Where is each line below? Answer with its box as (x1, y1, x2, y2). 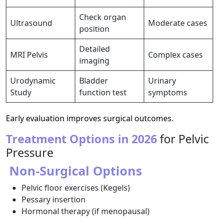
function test (79, 87, 127, 98)
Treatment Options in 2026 (6, 131, 157, 147)
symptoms (148, 87, 187, 98)
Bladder (79, 75, 108, 86)
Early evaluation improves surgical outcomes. (6, 113, 174, 124)
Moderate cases (148, 18, 207, 28)
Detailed (79, 44, 110, 54)
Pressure (6, 145, 53, 160)
